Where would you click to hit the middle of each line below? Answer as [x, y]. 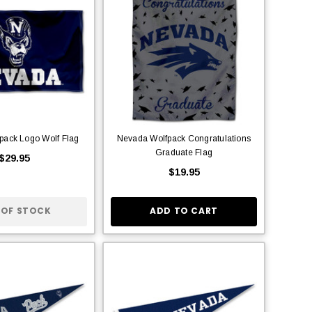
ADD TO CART [184, 211]
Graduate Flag [184, 152]
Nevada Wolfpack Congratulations [184, 138]
